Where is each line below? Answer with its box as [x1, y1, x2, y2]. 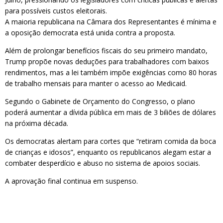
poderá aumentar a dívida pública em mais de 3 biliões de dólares [5, 108, 216, 117]
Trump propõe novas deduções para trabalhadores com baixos [5, 57, 209, 66]
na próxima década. [5, 118, 68, 128]
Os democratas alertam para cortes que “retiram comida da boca [5, 136, 216, 146]
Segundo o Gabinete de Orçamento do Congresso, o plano [5, 97, 195, 106]
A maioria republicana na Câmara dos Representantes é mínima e [5, 17, 217, 26]
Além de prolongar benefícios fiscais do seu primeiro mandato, [5, 46, 208, 55]
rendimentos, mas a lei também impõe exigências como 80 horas [5, 68, 217, 77]
